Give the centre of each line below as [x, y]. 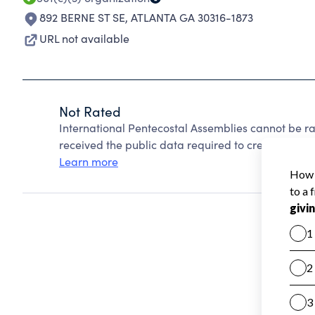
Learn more [89, 161]
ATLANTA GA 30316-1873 [192, 17]
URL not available [84, 38]
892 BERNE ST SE [82, 17]
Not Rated [90, 111]
